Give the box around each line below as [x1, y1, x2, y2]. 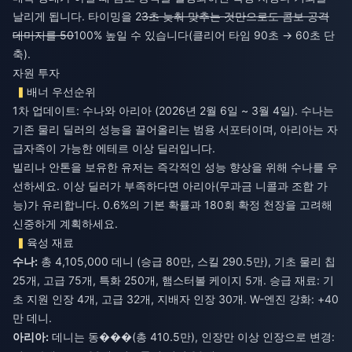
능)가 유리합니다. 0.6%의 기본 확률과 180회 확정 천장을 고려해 [13, 197, 332, 211]
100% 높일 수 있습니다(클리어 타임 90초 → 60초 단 [74, 27, 335, 42]
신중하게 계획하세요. [13, 216, 118, 230]
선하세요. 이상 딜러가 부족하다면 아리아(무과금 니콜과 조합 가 [13, 178, 328, 192]
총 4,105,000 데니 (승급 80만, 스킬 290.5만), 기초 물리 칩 [38, 254, 335, 268]
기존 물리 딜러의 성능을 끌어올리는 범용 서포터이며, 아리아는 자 [13, 122, 338, 136]
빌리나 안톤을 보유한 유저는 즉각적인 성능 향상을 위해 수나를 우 [13, 159, 338, 174]
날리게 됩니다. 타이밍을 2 [13, 9, 141, 23]
